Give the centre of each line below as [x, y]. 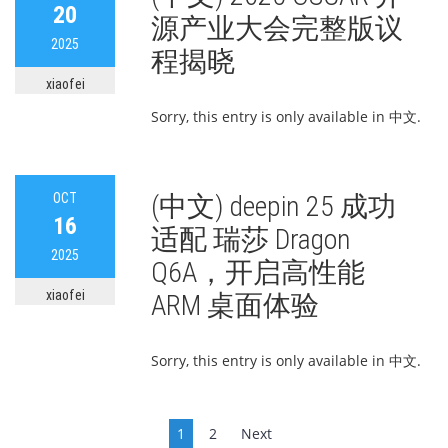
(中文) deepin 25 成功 [273, 206]
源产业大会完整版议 [277, 28]
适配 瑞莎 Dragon [251, 239]
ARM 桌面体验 [235, 305]
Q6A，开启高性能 [258, 272]
